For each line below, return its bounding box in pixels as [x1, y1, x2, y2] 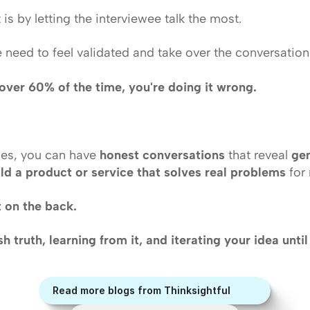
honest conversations [99, 147, 225, 163]
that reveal [224, 147, 291, 163]
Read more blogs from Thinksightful [53, 284, 231, 296]
